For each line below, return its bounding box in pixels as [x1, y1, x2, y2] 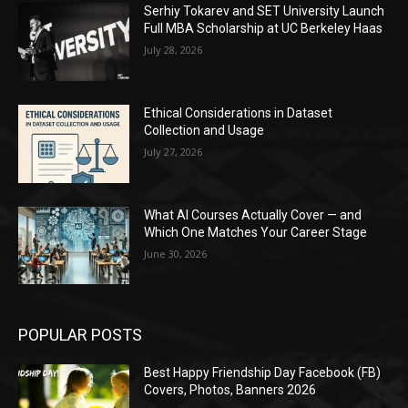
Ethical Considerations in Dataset [144, 106, 333, 121]
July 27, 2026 [144, 145, 203, 159]
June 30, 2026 [144, 246, 208, 260]
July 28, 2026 [144, 43, 203, 57]
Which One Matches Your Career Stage [144, 224, 368, 240]
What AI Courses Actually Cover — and [144, 207, 362, 222]
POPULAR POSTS [18, 325, 142, 345]
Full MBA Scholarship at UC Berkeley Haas [144, 21, 383, 36]
